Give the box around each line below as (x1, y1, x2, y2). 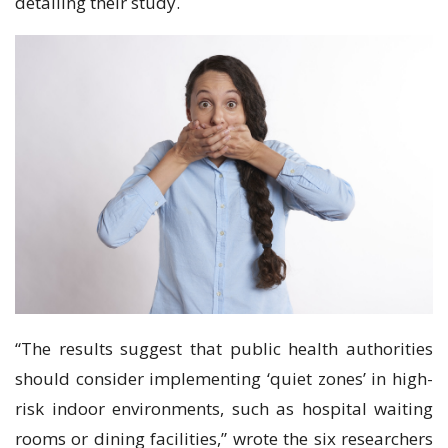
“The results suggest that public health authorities (15, 336, 433, 360)
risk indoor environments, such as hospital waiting (15, 396, 433, 420)
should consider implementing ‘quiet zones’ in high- (15, 366, 433, 390)
